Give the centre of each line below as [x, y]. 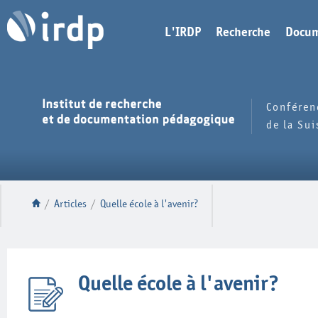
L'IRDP [183, 33]
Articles [70, 204]
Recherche [243, 33]
